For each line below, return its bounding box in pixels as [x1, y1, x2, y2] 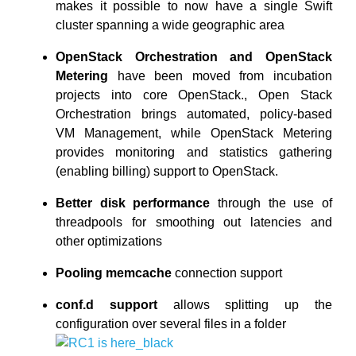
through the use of [210, 196, 333, 210]
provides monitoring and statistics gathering [56, 145, 332, 159]
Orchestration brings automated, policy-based [56, 107, 332, 121]
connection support [172, 266, 282, 280]
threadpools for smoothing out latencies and [56, 215, 332, 229]
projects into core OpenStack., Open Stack [56, 88, 332, 102]
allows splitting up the [157, 298, 333, 311]
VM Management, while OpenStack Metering [56, 126, 332, 140]
